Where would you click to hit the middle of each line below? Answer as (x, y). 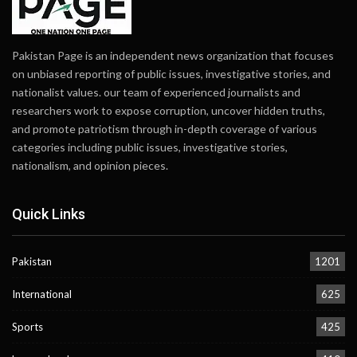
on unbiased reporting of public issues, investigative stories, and (171, 73)
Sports (27, 327)
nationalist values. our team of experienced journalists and (156, 92)
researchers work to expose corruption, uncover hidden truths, (169, 110)
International (42, 294)
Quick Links (49, 214)
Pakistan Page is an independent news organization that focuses (173, 55)
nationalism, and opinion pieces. (90, 165)
